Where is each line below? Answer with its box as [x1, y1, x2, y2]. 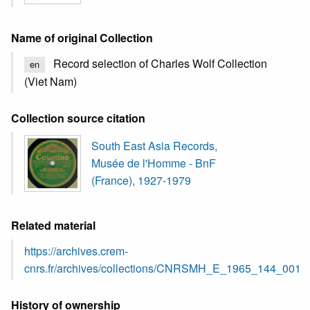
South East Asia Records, [91, 138, 217, 154]
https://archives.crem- [24, 242, 128, 259]
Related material [11, 217, 95, 233]
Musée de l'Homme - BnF [91, 155, 216, 172]
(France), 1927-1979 [91, 172, 191, 189]
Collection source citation [11, 109, 145, 126]
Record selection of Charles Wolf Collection [53, 55, 267, 72]
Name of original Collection [11, 30, 153, 46]
